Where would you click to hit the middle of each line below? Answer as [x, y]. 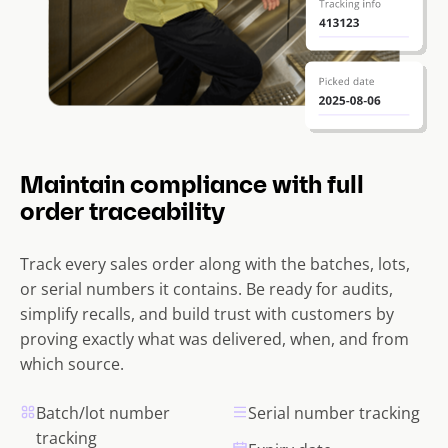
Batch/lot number [103, 413]
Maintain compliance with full [192, 187]
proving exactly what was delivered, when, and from [214, 339]
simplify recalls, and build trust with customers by [207, 314]
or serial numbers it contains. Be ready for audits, [206, 289]
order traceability [122, 214]
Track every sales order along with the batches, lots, [215, 264]
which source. [72, 364]
